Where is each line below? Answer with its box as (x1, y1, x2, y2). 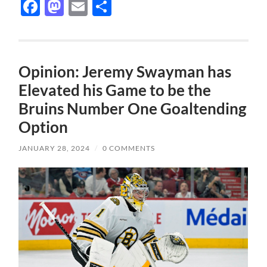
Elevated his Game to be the (18, 80, 212, 100)
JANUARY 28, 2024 (18, 144, 91, 153)
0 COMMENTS (103, 144, 156, 153)
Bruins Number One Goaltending (18, 99, 247, 119)
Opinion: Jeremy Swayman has (18, 62, 232, 82)
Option (18, 117, 69, 137)
